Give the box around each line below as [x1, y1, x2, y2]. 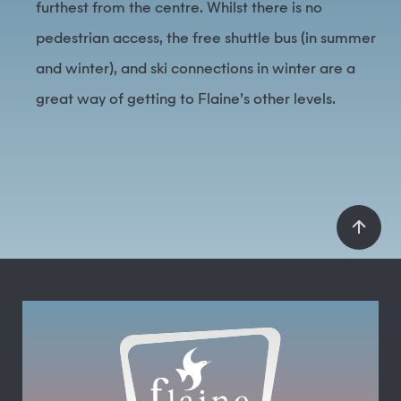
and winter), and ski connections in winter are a [36, 63, 355, 77]
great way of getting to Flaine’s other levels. [36, 93, 336, 107]
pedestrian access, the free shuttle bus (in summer [36, 32, 376, 47]
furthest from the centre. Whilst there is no [36, 2, 322, 16]
